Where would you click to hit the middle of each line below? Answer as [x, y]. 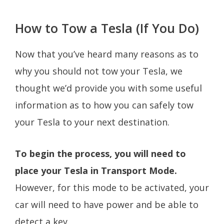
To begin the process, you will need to [100, 153]
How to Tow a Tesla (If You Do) [107, 28]
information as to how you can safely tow [104, 105]
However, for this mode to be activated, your [112, 187]
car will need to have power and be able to [107, 204]
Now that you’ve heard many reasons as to [107, 54]
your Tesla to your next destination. [95, 122]
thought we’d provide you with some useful [108, 88]
